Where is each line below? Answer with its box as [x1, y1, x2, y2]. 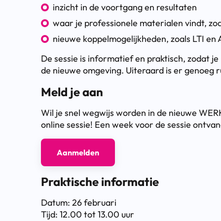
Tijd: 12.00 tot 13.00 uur [41, 208, 134, 220]
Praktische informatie [41, 174, 159, 189]
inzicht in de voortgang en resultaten [53, 1, 197, 13]
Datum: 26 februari [41, 196, 116, 208]
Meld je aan [41, 84, 103, 99]
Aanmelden [57, 147, 99, 157]
